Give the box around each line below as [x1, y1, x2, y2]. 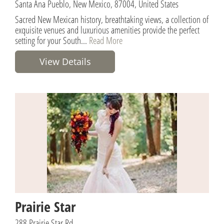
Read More [89, 33, 122, 47]
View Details [39, 55, 91, 67]
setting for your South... [15, 33, 89, 47]
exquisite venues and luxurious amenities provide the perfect [15, 22, 199, 36]
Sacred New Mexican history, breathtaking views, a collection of [15, 12, 208, 26]
